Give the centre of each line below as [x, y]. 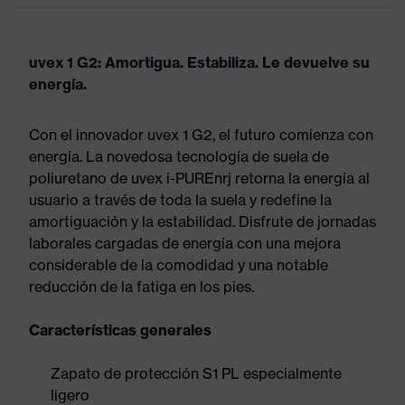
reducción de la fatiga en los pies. [141, 287]
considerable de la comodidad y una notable [179, 265]
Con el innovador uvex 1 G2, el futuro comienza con [201, 135]
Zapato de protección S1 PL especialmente [196, 373]
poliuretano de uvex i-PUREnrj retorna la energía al [199, 178]
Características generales [120, 330]
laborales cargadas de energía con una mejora [185, 243]
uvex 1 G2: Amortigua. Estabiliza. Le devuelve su [199, 62]
